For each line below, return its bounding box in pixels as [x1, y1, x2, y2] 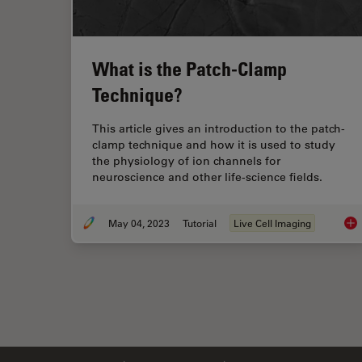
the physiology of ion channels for [92, 153, 280, 168]
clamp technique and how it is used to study [92, 137, 335, 152]
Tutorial [183, 216, 217, 229]
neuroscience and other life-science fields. [92, 169, 322, 184]
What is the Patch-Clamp [92, 56, 287, 80]
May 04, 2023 [108, 216, 170, 229]
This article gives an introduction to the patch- [92, 120, 345, 136]
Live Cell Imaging [234, 216, 311, 229]
